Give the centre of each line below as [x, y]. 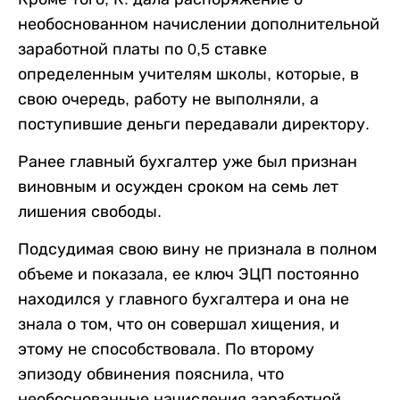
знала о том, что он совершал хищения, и [179, 325]
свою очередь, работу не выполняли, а [168, 100]
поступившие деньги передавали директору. [194, 125]
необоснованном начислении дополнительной [199, 25]
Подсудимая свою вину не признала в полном [197, 250]
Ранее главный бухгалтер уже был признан [187, 162]
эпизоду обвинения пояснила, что [151, 375]
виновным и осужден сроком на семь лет [178, 187]
